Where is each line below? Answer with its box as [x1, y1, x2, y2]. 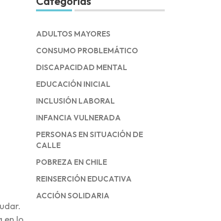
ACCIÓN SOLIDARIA [36, 191, 110, 200]
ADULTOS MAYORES [36, 29, 110, 38]
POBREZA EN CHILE [36, 157, 107, 167]
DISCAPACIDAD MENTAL [36, 63, 127, 72]
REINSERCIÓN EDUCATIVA [36, 174, 132, 184]
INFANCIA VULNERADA [36, 113, 121, 122]
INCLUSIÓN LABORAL [36, 96, 115, 106]
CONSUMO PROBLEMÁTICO [36, 46, 138, 55]
